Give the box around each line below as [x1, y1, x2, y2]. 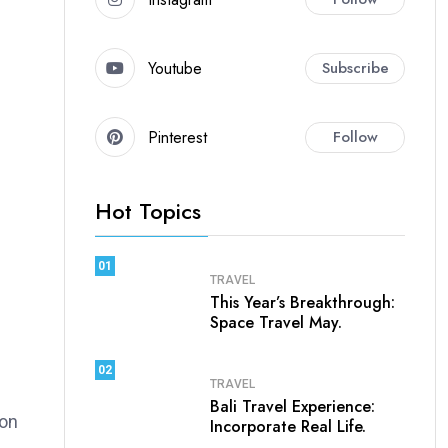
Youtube [148, 56, 202, 80]
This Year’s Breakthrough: [210, 290, 395, 314]
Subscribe [321, 56, 389, 79]
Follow [332, 125, 378, 148]
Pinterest [148, 125, 207, 149]
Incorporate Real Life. [210, 414, 366, 438]
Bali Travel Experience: [210, 394, 375, 418]
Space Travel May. [210, 310, 342, 334]
